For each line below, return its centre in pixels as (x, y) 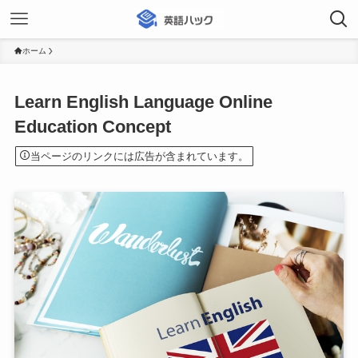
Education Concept (92, 127)
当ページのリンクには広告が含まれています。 (139, 156)
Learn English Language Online (143, 102)
